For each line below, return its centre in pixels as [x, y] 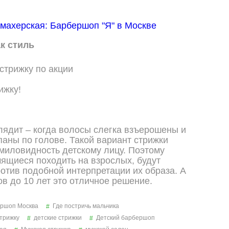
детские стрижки [58, 218]
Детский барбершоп [125, 218]
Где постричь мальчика [86, 206]
